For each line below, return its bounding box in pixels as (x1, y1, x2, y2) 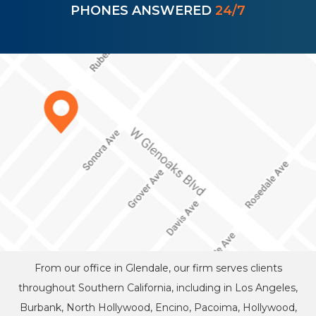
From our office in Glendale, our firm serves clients (34, 261, 282, 274)
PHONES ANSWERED (71, 2, 215, 18)
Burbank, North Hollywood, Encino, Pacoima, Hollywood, (19, 300, 297, 314)
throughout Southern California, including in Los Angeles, (18, 281, 298, 294)
